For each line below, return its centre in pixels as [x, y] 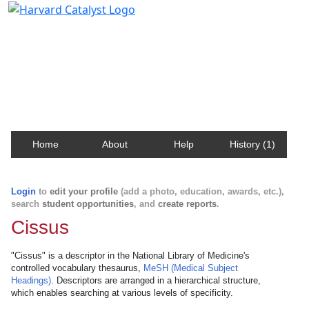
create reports [187, 204]
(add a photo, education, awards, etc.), [201, 191]
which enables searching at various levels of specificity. [122, 293]
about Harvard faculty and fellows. [107, 64]
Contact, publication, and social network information [154, 51]
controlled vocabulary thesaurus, [77, 268]
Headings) [31, 280]
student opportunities [88, 204]
